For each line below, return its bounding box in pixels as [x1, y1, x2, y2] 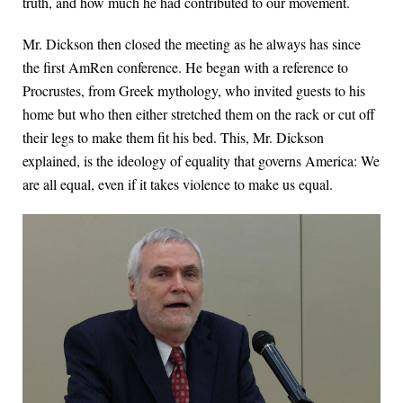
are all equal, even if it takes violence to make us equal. [22, 175, 333, 194]
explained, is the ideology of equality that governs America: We [22, 151, 380, 171]
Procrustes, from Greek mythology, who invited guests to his [22, 81, 365, 101]
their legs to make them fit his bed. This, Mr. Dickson [22, 128, 324, 148]
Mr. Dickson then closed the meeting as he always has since [22, 34, 361, 54]
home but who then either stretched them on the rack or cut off [22, 104, 375, 124]
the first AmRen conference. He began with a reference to [22, 58, 348, 77]
